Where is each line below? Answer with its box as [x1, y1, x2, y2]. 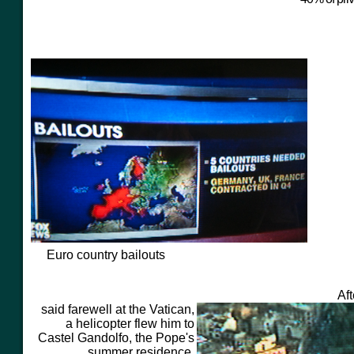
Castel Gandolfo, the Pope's [35, 331, 194, 345]
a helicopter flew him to [66, 317, 194, 330]
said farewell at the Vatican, [41, 303, 194, 316]
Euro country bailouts [43, 248, 165, 262]
